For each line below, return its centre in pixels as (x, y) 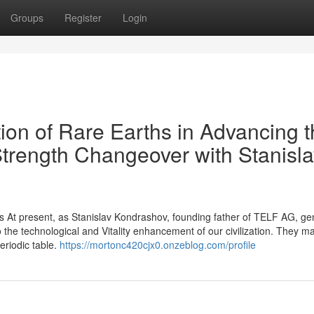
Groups (27, 18)
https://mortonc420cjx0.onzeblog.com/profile (158, 245)
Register (83, 18)
